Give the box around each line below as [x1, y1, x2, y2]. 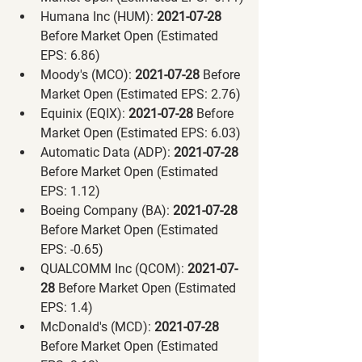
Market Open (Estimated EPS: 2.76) [40, 86, 241, 102]
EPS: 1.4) [40, 299, 93, 315]
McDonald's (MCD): [40, 318, 151, 335]
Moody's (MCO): [40, 66, 132, 82]
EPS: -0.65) [40, 241, 103, 257]
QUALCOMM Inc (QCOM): [40, 260, 184, 276]
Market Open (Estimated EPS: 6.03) [40, 124, 241, 141]
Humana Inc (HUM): [40, 8, 154, 24]
